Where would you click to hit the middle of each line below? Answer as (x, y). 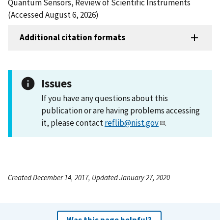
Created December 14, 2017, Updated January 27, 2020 (89, 177)
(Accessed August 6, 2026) (53, 14)
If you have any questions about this (105, 98)
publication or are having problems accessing (121, 110)
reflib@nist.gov (132, 123)
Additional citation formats (72, 38)
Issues (56, 83)
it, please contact (73, 123)
